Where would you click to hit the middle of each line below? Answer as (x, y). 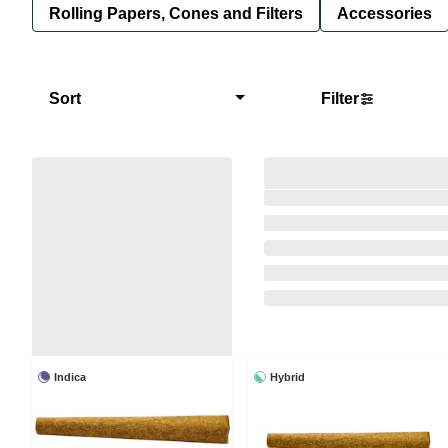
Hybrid (287, 376)
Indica (70, 376)
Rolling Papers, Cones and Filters (176, 13)
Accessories (384, 13)
